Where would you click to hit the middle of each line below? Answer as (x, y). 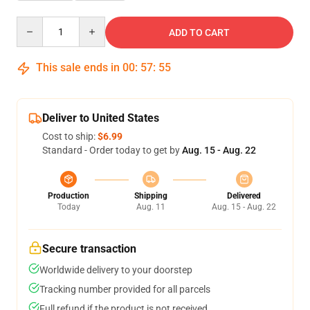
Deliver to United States (101, 118)
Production (69, 196)
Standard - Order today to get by (112, 150)
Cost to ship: (70, 136)
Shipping (151, 196)
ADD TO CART (199, 33)
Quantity (35, 23)
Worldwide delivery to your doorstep (116, 270)
